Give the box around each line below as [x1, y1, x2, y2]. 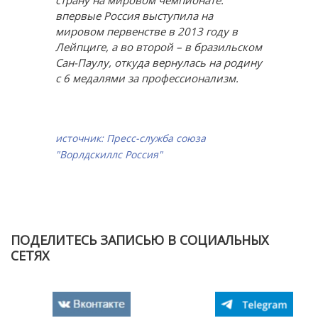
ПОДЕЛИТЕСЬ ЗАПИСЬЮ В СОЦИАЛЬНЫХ [11, 231, 268, 248]
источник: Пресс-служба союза [55, 131, 206, 145]
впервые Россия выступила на [55, 9, 213, 23]
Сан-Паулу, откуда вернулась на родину [55, 55, 262, 70]
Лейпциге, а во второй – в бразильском [55, 40, 262, 54]
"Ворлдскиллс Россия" [55, 148, 163, 161]
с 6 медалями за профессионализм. [55, 71, 238, 85]
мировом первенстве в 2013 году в [55, 24, 238, 38]
